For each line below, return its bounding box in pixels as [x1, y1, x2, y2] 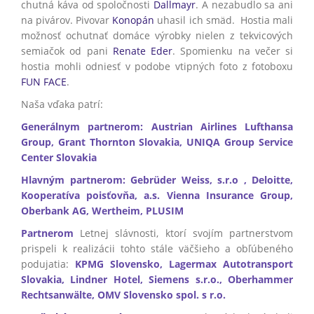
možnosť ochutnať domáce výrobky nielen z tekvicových [21, 29, 293, 42]
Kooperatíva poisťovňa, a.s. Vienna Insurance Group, [21, 189, 293, 202]
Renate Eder [112, 44, 172, 57]
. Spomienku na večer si [172, 44, 293, 57]
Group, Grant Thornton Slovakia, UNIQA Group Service [21, 135, 293, 149]
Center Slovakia [21, 151, 97, 164]
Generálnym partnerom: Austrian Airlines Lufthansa [21, 120, 293, 133]
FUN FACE [21, 75, 67, 88]
